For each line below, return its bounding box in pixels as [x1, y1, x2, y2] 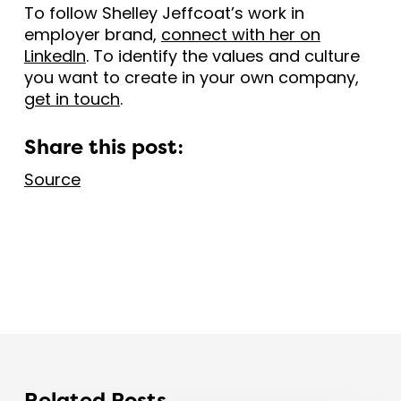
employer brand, [23, 22, 161, 46]
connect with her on [160, 22, 320, 46]
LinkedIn [23, 44, 86, 67]
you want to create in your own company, [23, 65, 359, 89]
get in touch [23, 87, 120, 110]
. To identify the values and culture [85, 44, 360, 67]
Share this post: [23, 137, 184, 158]
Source [23, 167, 81, 191]
